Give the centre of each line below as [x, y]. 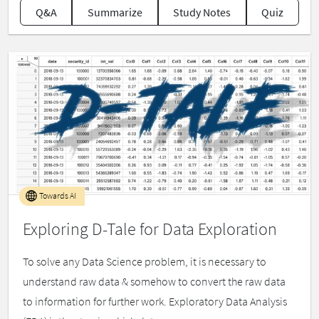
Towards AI [57, 196]
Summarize [115, 12]
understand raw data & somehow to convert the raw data [154, 282]
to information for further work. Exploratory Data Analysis [155, 302]
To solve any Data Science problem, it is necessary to [145, 262]
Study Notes [202, 12]
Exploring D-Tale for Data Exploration [150, 229]
